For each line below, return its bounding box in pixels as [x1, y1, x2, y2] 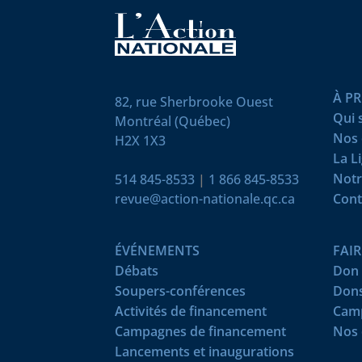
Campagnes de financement [115, 322, 286, 341]
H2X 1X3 [115, 132, 166, 150]
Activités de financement [115, 302, 267, 321]
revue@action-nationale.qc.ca [115, 190, 295, 208]
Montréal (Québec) [115, 112, 230, 131]
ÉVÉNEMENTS [115, 242, 200, 260]
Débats [115, 262, 158, 280]
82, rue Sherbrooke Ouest [115, 93, 273, 112]
